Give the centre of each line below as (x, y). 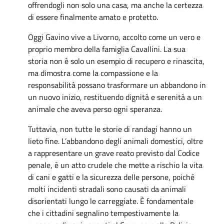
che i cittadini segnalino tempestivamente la (103, 213)
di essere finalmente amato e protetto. (93, 17)
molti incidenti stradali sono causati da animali (107, 189)
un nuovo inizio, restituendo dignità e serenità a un (115, 97)
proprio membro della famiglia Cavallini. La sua (107, 49)
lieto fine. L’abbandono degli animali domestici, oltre (115, 141)
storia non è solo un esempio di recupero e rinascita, (116, 61)
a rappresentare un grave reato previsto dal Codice (114, 153)
